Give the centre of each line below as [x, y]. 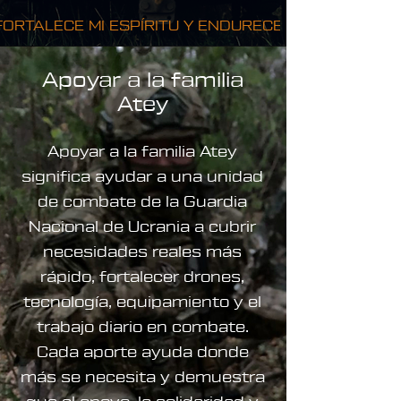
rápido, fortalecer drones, [142, 277]
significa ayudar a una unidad [142, 177]
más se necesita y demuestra [142, 377]
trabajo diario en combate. [142, 327]
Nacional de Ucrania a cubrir [142, 227]
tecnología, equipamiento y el [142, 302]
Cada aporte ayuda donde [142, 352]
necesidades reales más [142, 252]
